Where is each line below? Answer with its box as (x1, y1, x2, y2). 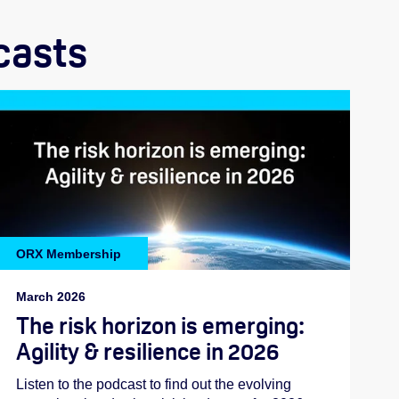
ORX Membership (16, 246, 122, 261)
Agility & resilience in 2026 (16, 337, 280, 367)
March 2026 (16, 289, 86, 305)
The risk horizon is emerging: (16, 311, 305, 341)
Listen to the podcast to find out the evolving (16, 376, 292, 392)
